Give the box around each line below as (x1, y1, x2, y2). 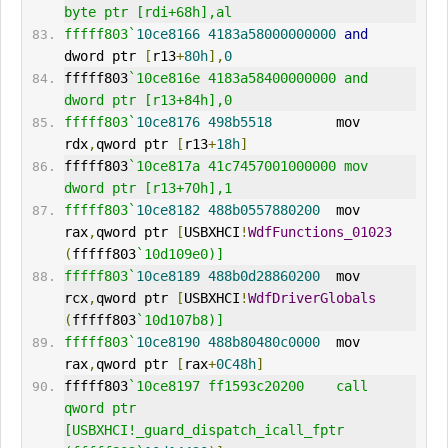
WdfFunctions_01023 (247, 224, 392, 241)
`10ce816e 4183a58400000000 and (127, 70, 368, 87)
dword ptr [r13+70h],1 (63, 180, 232, 197)
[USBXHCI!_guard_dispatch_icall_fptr (63, 422, 344, 439)
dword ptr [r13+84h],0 (63, 92, 232, 109)
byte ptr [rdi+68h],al (63, 4, 232, 21)
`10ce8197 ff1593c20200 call (127, 378, 368, 395)
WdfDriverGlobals (247, 290, 376, 307)
